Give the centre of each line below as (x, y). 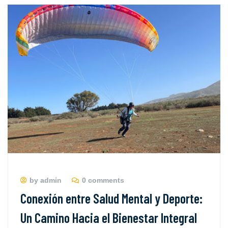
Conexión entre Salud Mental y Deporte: (111, 198)
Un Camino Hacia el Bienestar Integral (109, 217)
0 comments (103, 180)
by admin (46, 180)
